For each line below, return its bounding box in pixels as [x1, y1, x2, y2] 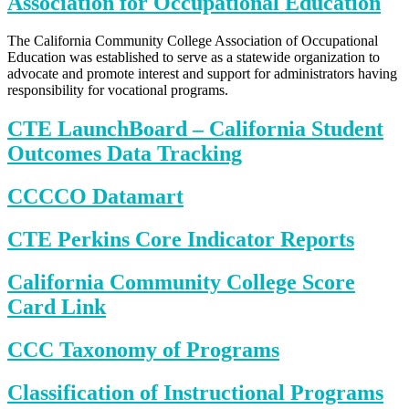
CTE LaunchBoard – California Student [7, 117, 383, 142]
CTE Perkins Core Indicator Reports [7, 227, 354, 252]
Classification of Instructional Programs [7, 380, 383, 404]
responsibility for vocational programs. [7, 82, 228, 99]
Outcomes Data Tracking [7, 142, 242, 166]
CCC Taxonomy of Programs [7, 338, 279, 362]
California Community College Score [7, 270, 355, 295]
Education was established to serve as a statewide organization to [7, 49, 380, 66]
